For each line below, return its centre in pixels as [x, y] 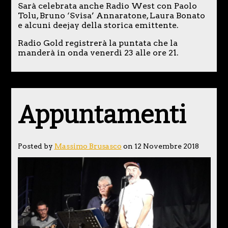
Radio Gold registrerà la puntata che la [97, 43]
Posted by [36, 146]
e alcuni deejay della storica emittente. [98, 25]
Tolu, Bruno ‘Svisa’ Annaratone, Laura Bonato [111, 15]
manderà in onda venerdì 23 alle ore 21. [98, 52]
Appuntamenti [102, 115]
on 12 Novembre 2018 [160, 146]
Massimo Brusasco [88, 146]
